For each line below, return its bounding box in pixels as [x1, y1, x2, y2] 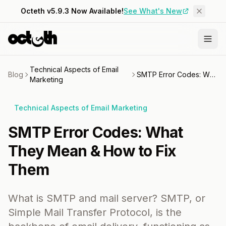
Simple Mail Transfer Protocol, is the [8, 206, 182, 218]
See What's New [124, 7, 182, 15]
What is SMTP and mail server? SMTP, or [8, 192, 205, 204]
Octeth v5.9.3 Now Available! [21, 7, 124, 15]
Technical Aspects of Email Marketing [14, 103, 147, 112]
